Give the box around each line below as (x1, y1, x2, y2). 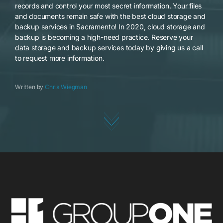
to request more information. (15, 53, 105, 62)
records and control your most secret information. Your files (15, 1, 202, 10)
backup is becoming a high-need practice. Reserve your (15, 32, 193, 41)
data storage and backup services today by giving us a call (15, 43, 203, 52)
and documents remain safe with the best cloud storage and (15, 11, 206, 20)
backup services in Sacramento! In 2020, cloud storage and (15, 22, 205, 31)
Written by (15, 83, 45, 91)
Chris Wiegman (45, 83, 87, 91)
